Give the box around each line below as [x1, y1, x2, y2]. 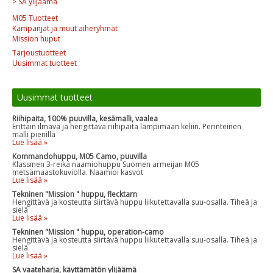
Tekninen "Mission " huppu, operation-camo [12, 226, 164, 237]
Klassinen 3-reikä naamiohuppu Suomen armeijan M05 [12, 158, 199, 169]
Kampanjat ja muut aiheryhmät [12, 23, 118, 34]
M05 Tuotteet [12, 12, 58, 23]
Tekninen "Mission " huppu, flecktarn [12, 188, 137, 199]
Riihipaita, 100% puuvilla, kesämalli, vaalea [12, 113, 158, 124]
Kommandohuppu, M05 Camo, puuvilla [12, 151, 147, 161]
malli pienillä [12, 129, 55, 140]
